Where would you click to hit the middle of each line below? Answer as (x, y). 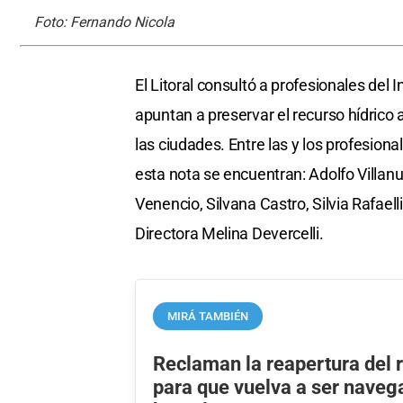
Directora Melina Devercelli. (229, 234)
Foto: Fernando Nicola (104, 22)
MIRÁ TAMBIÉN (208, 316)
